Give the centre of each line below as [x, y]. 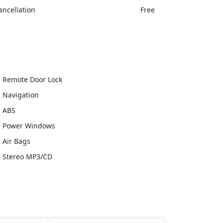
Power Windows [29, 126]
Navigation [20, 95]
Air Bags [16, 141]
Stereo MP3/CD [27, 157]
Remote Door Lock [32, 80]
